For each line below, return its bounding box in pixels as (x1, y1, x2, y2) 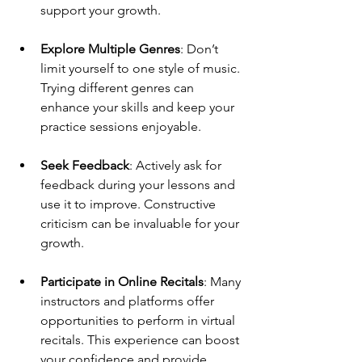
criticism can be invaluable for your (40, 216, 242, 232)
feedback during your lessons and (40, 177, 238, 193)
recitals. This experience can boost (40, 332, 242, 348)
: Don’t (180, 41, 221, 57)
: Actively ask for (129, 158, 225, 174)
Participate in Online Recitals (40, 274, 204, 290)
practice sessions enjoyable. (40, 119, 201, 135)
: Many (204, 274, 244, 290)
